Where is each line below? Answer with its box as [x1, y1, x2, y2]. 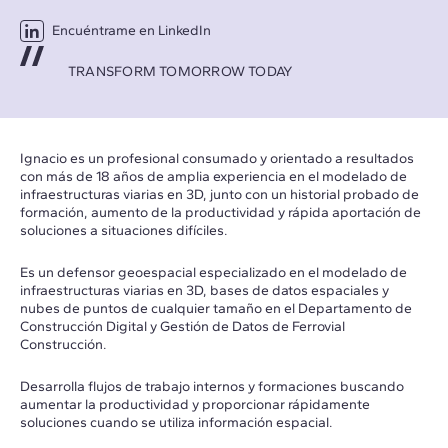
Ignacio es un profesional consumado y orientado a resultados [20, 149, 414, 167]
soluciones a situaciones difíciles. [20, 221, 228, 239]
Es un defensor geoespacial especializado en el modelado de [20, 263, 407, 281]
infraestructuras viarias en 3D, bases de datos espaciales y [20, 281, 389, 299]
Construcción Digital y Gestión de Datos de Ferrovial [20, 317, 345, 335]
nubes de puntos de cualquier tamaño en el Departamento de [20, 299, 412, 317]
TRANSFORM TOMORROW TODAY [68, 62, 294, 80]
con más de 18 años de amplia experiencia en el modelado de [20, 167, 407, 185]
